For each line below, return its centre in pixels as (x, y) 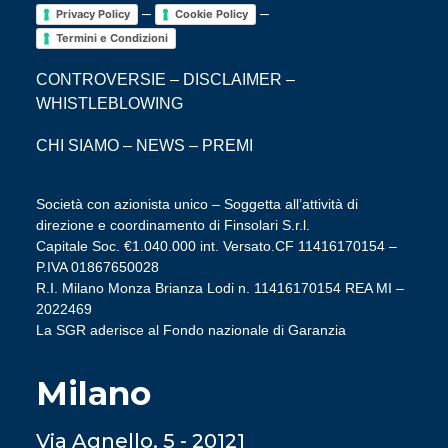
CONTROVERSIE (101, 79)
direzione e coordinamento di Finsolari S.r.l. (173, 225)
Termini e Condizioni (112, 38)
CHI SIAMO (77, 145)
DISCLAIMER (232, 79)
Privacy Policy (93, 14)
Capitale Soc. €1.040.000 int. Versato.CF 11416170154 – (216, 246)
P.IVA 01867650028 (97, 267)
